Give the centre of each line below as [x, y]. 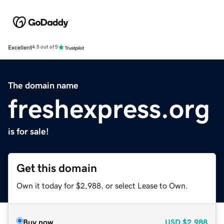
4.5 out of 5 [45, 47]
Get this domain [57, 168]
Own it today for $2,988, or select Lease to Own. [102, 185]
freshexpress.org [109, 108]
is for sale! [28, 131]
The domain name [43, 85]
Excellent [20, 47]
